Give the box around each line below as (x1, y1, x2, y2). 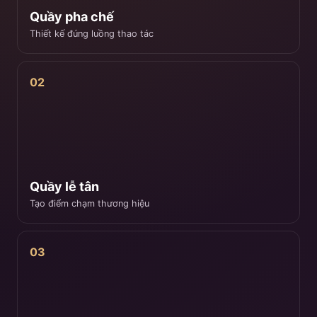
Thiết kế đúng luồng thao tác (30, 28, 154, 39)
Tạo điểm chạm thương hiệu (30, 197, 149, 209)
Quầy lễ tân (30, 178, 99, 194)
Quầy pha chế (30, 8, 114, 24)
